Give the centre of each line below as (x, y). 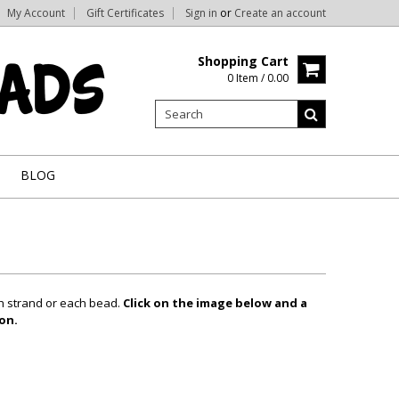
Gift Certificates (125, 13)
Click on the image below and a (215, 303)
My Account (36, 13)
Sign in (201, 13)
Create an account (280, 13)
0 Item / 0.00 (258, 78)
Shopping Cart (243, 61)
